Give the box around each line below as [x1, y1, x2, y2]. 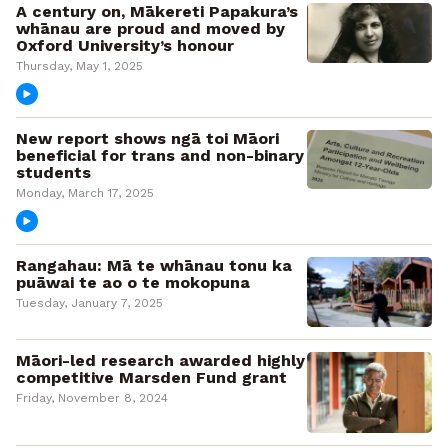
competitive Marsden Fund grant [16, 368, 287, 388]
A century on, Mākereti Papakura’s [16, 2, 298, 22]
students [16, 163, 91, 183]
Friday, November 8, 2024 [16, 391, 168, 406]
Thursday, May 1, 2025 [16, 59, 143, 74]
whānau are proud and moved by [16, 19, 285, 39]
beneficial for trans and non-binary [16, 146, 304, 166]
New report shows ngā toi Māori [16, 129, 279, 149]
